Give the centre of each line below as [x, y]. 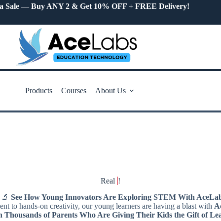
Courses [74, 91]
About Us [110, 91]
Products [38, 91]
